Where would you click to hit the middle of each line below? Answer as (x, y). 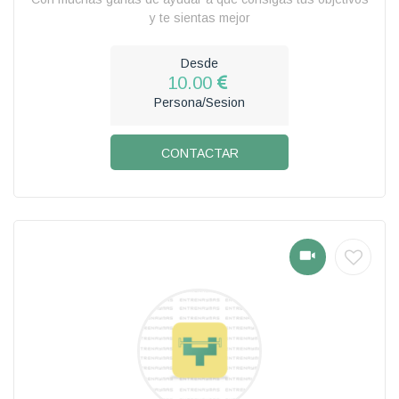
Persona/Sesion (199, 102)
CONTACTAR (199, 153)
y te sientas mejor (199, 17)
